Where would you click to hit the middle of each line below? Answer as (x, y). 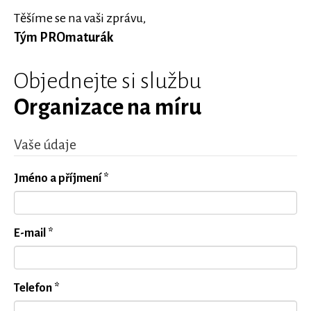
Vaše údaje (45, 145)
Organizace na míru (108, 107)
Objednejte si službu (108, 81)
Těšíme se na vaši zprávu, (80, 18)
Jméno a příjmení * (61, 178)
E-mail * (34, 233)
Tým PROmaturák (64, 37)
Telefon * (37, 288)
